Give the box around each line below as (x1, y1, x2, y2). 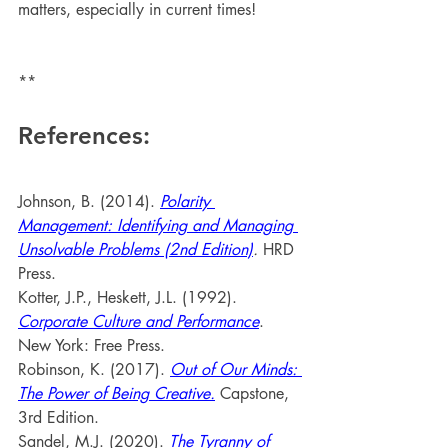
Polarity (160, 191, 215, 212)
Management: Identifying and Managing (18, 215, 298, 236)
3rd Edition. (18, 407, 99, 428)
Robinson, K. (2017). (18, 359, 170, 380)
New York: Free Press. (18, 335, 165, 356)
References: (18, 121, 150, 150)
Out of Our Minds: (170, 359, 302, 380)
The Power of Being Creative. (18, 383, 215, 404)
